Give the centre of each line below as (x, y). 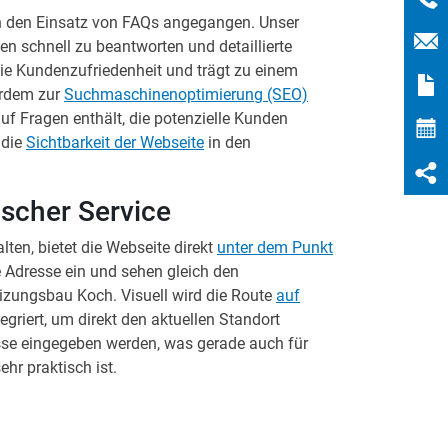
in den (227, 142)
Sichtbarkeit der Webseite (115, 142)
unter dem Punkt (275, 247)
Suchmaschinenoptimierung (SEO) (186, 94)
